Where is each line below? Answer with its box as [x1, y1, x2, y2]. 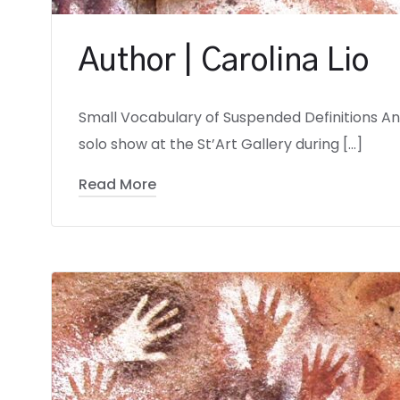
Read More [79, 174, 156, 195]
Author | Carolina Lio [79, 46, 369, 77]
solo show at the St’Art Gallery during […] [79, 134, 362, 154]
